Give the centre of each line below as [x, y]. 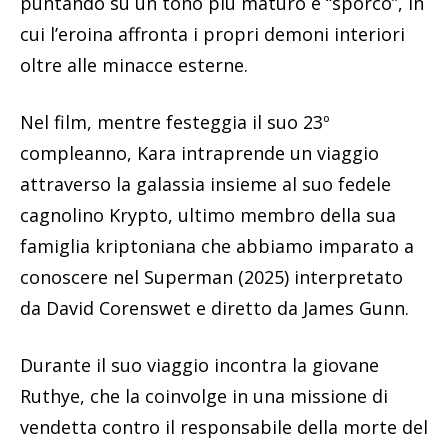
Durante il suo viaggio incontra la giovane [199, 365]
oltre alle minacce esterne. [134, 65]
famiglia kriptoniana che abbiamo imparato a [217, 246]
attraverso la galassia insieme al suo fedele [205, 184]
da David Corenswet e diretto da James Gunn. [214, 308]
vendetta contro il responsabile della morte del [224, 427]
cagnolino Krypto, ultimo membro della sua [208, 215]
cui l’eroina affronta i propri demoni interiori [212, 34]
